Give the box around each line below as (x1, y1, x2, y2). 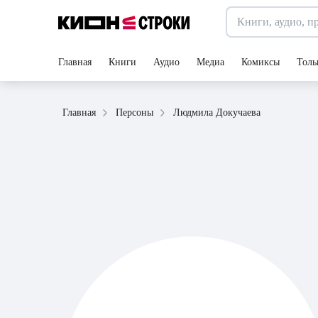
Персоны (116, 107, 153, 118)
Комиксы (241, 57, 280, 67)
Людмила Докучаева (173, 106, 261, 118)
